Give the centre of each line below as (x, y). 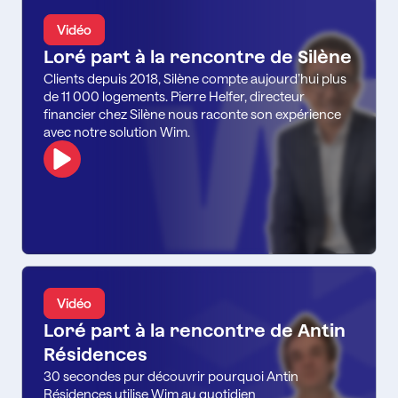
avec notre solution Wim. (117, 131)
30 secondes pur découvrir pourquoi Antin (171, 375)
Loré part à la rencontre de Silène (198, 56)
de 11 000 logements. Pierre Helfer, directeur (174, 96)
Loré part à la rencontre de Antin (195, 330)
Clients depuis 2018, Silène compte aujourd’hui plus (195, 78)
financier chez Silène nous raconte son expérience (192, 113)
